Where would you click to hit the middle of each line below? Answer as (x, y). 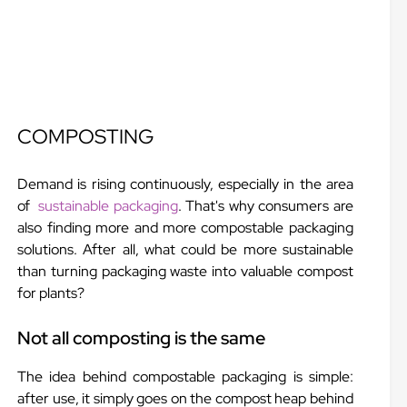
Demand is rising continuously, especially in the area (185, 184)
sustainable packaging (108, 206)
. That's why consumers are (265, 206)
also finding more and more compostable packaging (185, 228)
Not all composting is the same (142, 338)
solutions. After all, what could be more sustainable (185, 249)
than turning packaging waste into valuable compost (185, 271)
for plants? (51, 293)
